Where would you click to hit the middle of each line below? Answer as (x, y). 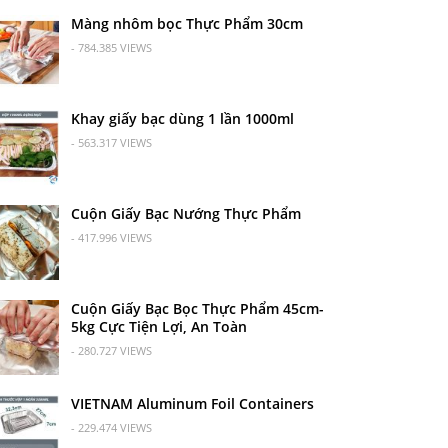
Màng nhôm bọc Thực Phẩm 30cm (186, 23)
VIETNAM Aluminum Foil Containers (192, 403)
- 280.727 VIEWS (111, 350)
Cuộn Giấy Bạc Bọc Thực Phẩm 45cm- (197, 308)
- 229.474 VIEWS (111, 427)
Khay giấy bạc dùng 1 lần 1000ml (182, 118)
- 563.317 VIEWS (111, 142)
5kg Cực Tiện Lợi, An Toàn (158, 326)
